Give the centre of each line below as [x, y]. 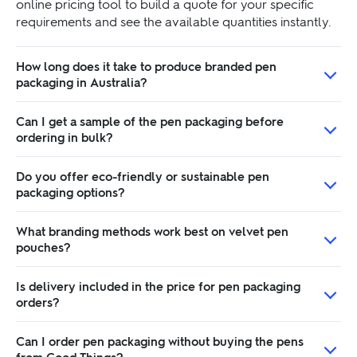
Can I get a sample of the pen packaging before [150, 121]
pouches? [43, 247]
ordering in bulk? [65, 137]
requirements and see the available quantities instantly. [173, 21]
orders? [38, 302]
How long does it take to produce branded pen [146, 66]
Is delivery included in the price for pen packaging [158, 286]
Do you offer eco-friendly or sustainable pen [143, 176]
